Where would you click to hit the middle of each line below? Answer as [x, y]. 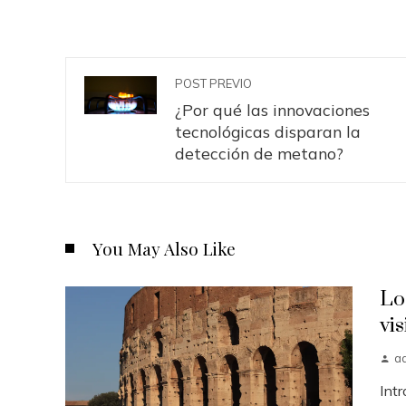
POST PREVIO [213, 83]
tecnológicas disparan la [268, 131]
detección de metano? [259, 153]
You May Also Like [164, 248]
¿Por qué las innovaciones [272, 109]
